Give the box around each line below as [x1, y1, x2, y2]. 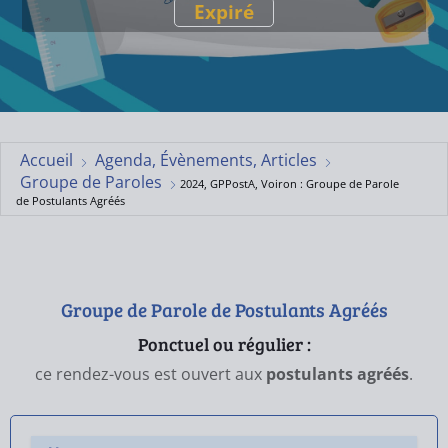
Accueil [20, 149, 73, 171]
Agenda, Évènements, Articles [95, 149, 317, 171]
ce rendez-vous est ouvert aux [35, 363, 266, 385]
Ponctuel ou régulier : [137, 332, 311, 356]
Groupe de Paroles [20, 171, 162, 193]
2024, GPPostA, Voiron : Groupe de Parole [180, 176, 399, 191]
